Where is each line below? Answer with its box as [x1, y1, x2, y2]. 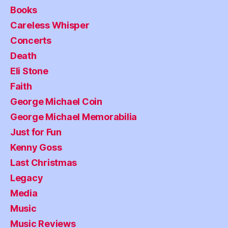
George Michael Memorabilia [10, 111, 137, 123]
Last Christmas [10, 157, 77, 168]
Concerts [10, 35, 51, 46]
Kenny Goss [10, 142, 62, 153]
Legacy [10, 173, 43, 184]
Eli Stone [10, 66, 48, 77]
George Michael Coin [10, 96, 102, 107]
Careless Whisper [10, 20, 90, 31]
